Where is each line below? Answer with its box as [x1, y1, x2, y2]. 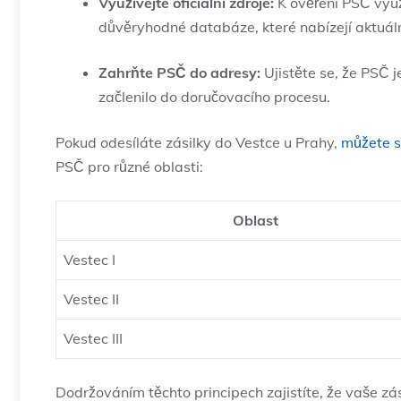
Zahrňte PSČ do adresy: [98, 64, 260, 82]
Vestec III [64, 329, 123, 348]
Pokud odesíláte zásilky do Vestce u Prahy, [55, 133, 341, 152]
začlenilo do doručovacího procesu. [98, 88, 330, 107]
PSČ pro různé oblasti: [55, 158, 203, 176]
